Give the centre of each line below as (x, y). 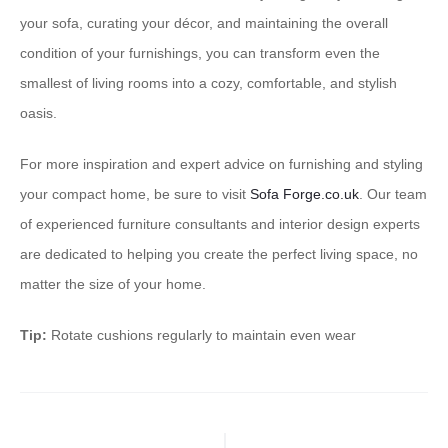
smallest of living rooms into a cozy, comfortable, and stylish (208, 83)
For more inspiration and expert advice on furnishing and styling (221, 164)
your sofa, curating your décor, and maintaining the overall (204, 23)
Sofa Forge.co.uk (304, 194)
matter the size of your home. (113, 284)
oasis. (38, 113)
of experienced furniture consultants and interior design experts (220, 224)
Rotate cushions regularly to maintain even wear (201, 335)
